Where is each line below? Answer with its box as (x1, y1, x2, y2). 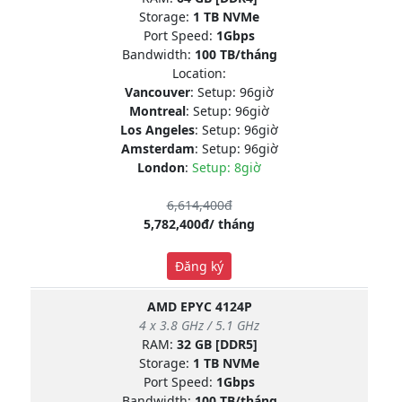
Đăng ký (175, 257, 223, 275)
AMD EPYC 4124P (146, 297, 252, 315)
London (137, 158, 185, 176)
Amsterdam (120, 139, 195, 157)
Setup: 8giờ (192, 158, 261, 176)
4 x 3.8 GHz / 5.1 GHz (139, 316, 259, 334)
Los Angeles (120, 120, 195, 138)
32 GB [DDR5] (176, 335, 258, 353)
